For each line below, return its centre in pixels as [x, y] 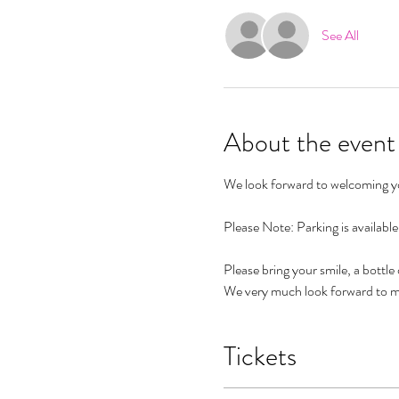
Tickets [260, 357]
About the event [309, 143]
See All [340, 36]
